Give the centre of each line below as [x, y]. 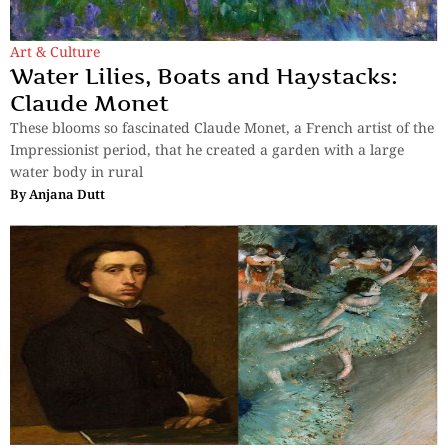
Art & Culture [55, 51]
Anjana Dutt [67, 193]
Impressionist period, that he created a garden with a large [207, 149]
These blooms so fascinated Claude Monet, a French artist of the [222, 127]
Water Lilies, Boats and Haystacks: [204, 75]
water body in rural [76, 171]
